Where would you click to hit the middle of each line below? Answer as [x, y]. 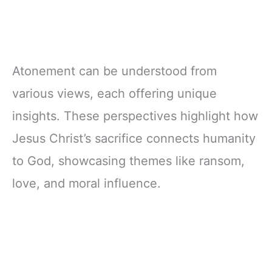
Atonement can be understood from [114, 71]
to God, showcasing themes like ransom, [128, 161]
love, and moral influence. [87, 183]
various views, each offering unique [114, 93]
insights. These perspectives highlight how [135, 116]
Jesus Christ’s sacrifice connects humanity [134, 138]
